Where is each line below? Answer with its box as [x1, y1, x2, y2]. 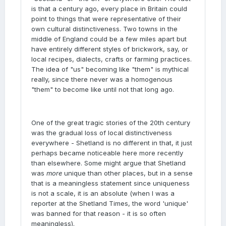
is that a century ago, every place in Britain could [31, 5, 187, 13]
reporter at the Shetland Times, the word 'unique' [31, 199, 188, 207]
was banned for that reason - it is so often [31, 209, 166, 217]
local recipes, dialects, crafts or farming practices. [31, 55, 192, 63]
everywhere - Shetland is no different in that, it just [31, 139, 192, 147]
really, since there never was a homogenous [31, 75, 173, 83]
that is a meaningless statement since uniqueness [31, 179, 190, 187]
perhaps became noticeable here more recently [31, 149, 183, 157]
